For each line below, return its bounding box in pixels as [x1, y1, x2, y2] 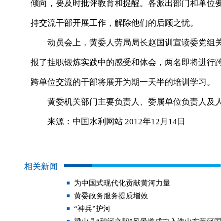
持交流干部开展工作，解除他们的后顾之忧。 [31, 18, 198, 28]
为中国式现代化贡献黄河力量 [74, 179, 170, 187]
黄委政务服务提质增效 [74, 192, 148, 200]
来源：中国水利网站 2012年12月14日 [31, 117, 185, 126]
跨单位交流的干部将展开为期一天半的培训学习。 [31, 77, 215, 87]
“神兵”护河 [74, 205, 110, 213]
